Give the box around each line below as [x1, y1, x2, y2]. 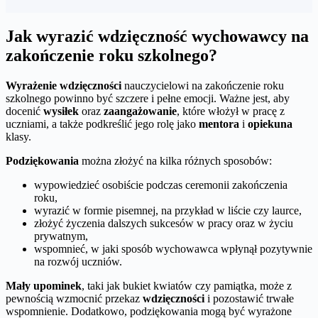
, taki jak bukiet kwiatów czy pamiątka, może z [82, 279, 292, 292]
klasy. [6, 130, 31, 143]
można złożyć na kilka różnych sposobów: [79, 154, 272, 167]
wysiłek [43, 104, 79, 117]
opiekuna [248, 117, 292, 130]
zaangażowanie [104, 104, 177, 117]
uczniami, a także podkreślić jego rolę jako [6, 117, 199, 130]
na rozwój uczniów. [34, 255, 122, 268]
